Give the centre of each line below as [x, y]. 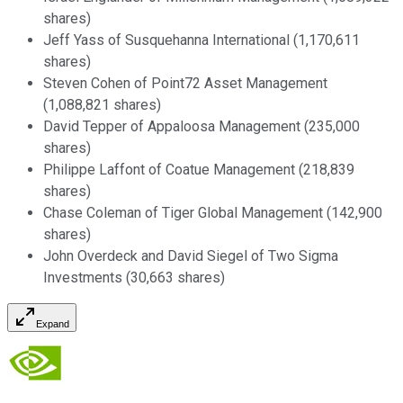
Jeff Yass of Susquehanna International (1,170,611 [201, 40]
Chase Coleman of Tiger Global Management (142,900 [213, 213]
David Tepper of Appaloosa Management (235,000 [201, 127]
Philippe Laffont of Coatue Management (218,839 [199, 170]
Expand [53, 324]
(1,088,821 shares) [102, 105]
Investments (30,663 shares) [134, 278]
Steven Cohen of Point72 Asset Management [185, 84]
